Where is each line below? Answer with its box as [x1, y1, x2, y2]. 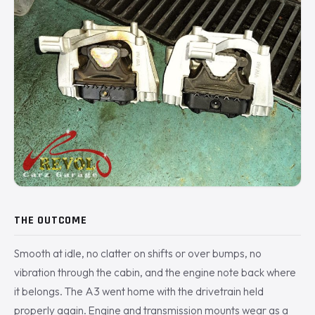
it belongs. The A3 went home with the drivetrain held [14, 284, 264, 298]
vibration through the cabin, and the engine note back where [14, 265, 296, 279]
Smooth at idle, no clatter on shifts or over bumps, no [14, 246, 262, 260]
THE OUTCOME [14, 212, 87, 228]
